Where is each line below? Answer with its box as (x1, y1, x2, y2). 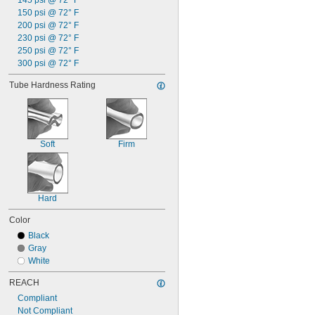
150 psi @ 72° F (18, 8, 79, 18)
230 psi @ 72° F (18, 33, 79, 43)
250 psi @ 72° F (18, 46, 79, 56)
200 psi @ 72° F (18, 20, 79, 30)
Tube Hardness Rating (9, 80, 96, 90)
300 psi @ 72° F (18, 58, 79, 68)
